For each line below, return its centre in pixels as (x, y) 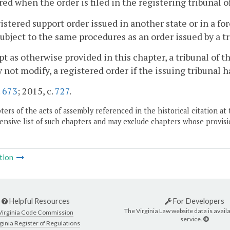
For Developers (198, 201)
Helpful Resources (39, 201)
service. (192, 219)
